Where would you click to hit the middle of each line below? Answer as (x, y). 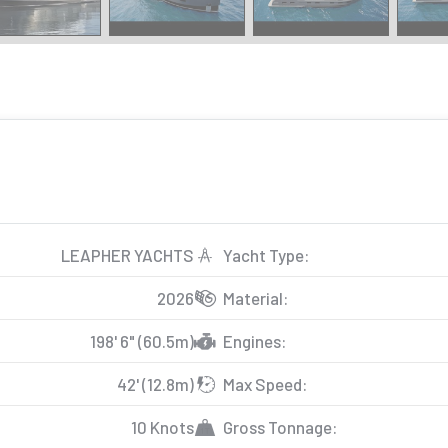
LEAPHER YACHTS (127, 255)
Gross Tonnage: (280, 427)
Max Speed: (265, 384)
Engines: (255, 341)
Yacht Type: (266, 255)
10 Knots (162, 427)
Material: (256, 298)
